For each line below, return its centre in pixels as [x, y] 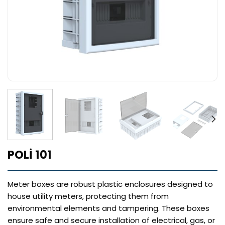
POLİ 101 [30, 155]
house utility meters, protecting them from [88, 196]
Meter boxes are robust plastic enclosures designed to [110, 184]
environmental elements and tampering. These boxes [108, 208]
